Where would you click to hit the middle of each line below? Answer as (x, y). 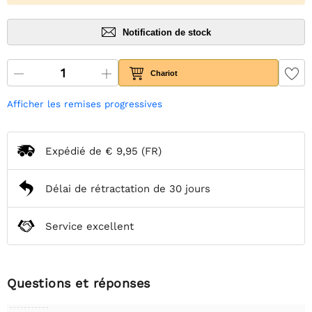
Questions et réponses (79, 283)
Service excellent (89, 226)
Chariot (164, 73)
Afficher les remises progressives (85, 104)
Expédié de (75, 151)
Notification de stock (166, 32)
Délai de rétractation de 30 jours (128, 188)
